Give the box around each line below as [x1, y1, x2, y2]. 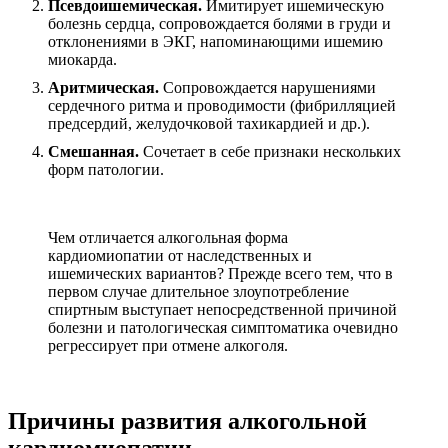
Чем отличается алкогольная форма [48, 228, 288, 246]
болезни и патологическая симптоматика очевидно [48, 318, 398, 336]
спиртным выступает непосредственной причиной [48, 300, 397, 318]
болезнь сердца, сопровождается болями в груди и [48, 14, 391, 32]
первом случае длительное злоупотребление [48, 282, 349, 300]
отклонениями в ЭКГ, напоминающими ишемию [48, 32, 383, 50]
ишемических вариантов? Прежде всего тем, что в [48, 264, 393, 282]
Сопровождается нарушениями [159, 78, 376, 96]
